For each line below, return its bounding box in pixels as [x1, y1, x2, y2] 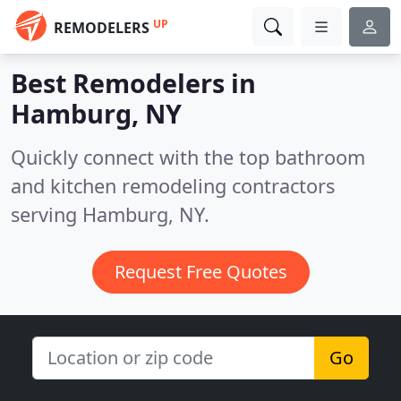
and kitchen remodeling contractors [11, 173, 335, 199]
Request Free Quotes [114, 260, 287, 284]
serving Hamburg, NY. [11, 201, 209, 227]
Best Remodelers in [11, 65, 256, 100]
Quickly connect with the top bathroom [11, 144, 365, 170]
